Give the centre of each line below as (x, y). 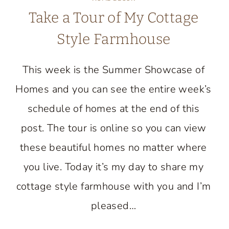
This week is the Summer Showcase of (113, 70)
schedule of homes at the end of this (113, 109)
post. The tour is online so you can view (113, 128)
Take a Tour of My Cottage (113, 18)
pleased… (113, 206)
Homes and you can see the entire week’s (113, 89)
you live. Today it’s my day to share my (113, 167)
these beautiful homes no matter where (113, 147)
